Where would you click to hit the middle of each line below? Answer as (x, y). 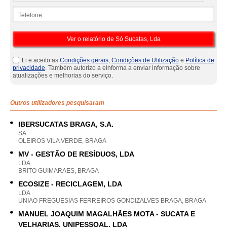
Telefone (25, 10)
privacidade (29, 68)
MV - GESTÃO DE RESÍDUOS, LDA (76, 154)
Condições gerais (84, 60)
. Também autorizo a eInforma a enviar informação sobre (123, 68)
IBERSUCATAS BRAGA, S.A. (66, 124)
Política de (200, 60)
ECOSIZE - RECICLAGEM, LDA (70, 184)
